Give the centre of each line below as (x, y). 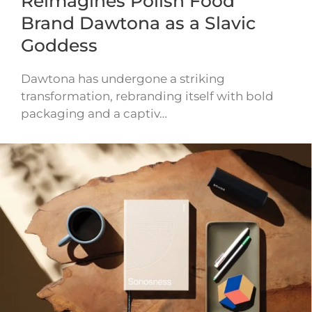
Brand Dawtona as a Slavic (138, 23)
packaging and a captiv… (94, 114)
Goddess (59, 46)
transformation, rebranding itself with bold (147, 96)
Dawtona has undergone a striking (123, 79)
